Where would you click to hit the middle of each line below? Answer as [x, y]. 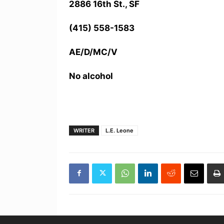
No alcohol [91, 76]
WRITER [84, 130]
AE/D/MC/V [93, 52]
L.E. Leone [119, 130]
